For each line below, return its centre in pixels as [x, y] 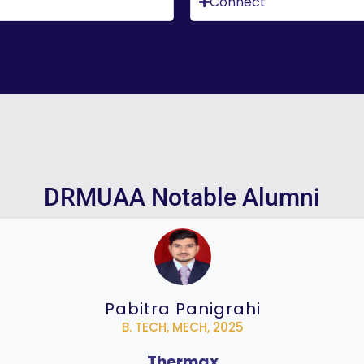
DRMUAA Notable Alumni [182, 197]
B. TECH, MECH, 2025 [183, 327]
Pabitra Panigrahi [183, 309]
